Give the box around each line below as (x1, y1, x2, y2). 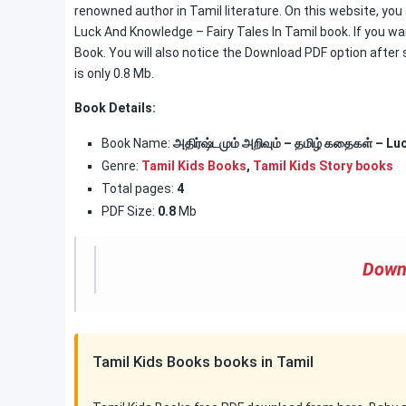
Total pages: (101, 181, 174, 196)
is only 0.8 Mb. (74, 66, 154, 81)
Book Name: (101, 136, 170, 150)
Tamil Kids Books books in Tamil (92, 353, 314, 371)
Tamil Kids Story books (253, 159, 393, 173)
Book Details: (74, 101, 156, 115)
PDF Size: (101, 204, 158, 218)
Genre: (101, 159, 141, 173)
